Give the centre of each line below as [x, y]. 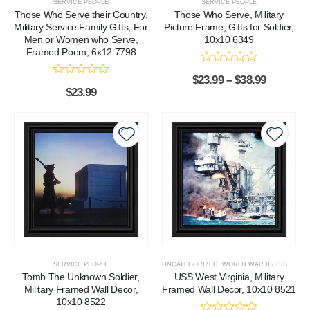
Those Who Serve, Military [229, 15]
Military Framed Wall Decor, [81, 290]
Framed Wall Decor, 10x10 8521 [229, 290]
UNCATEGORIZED [190, 265]
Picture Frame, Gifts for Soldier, [229, 27]
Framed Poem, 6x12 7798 [81, 52]
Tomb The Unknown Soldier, [81, 277]
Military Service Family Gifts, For [81, 27]
